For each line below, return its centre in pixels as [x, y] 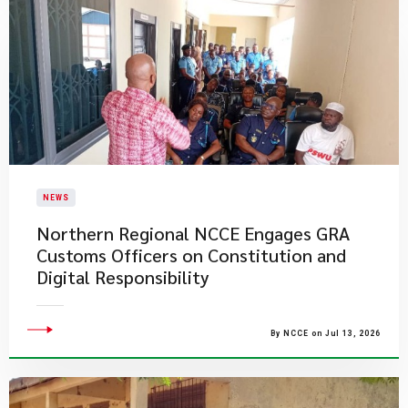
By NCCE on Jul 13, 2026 [326, 333]
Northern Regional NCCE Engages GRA [193, 233]
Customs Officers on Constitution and [191, 255]
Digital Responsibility [123, 277]
